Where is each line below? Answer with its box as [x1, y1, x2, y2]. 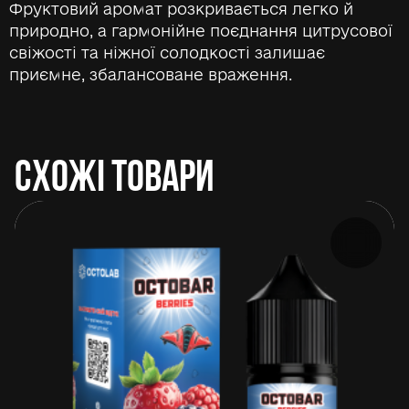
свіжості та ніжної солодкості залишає [9, 43, 325, 61]
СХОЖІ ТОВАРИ [15, 151, 215, 201]
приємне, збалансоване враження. [9, 65, 292, 83]
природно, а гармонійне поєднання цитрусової [9, 21, 393, 39]
